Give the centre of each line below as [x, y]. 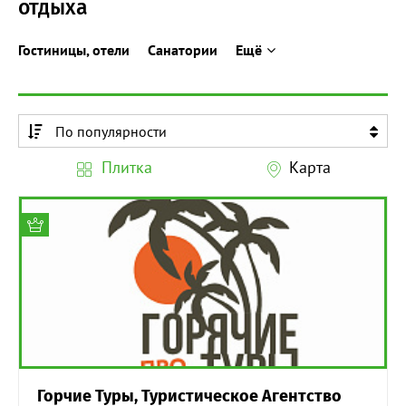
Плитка [126, 168]
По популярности [111, 132]
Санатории [183, 50]
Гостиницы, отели [74, 50]
